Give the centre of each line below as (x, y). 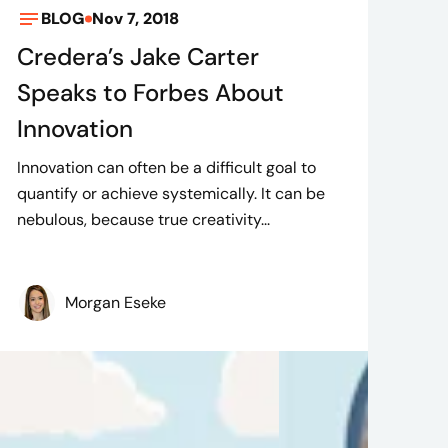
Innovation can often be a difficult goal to (167, 168)
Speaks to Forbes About (151, 93)
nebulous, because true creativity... (144, 220)
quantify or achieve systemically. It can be (171, 194)
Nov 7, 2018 (136, 19)
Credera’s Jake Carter (138, 57)
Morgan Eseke (116, 303)
